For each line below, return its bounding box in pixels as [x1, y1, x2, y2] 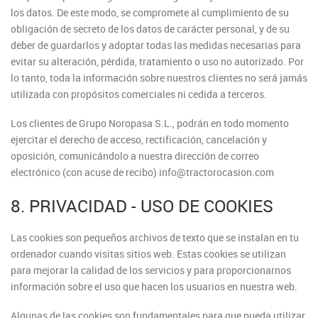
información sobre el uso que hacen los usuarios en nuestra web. [11, 280, 297, 293]
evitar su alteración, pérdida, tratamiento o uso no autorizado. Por [11, 55, 304, 68]
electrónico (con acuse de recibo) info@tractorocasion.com [11, 165, 274, 179]
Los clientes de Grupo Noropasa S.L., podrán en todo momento [11, 116, 289, 130]
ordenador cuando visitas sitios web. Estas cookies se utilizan [11, 247, 286, 261]
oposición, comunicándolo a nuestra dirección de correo [11, 149, 259, 163]
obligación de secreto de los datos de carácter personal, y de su [11, 22, 290, 35]
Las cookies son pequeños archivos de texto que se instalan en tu [11, 231, 299, 244]
